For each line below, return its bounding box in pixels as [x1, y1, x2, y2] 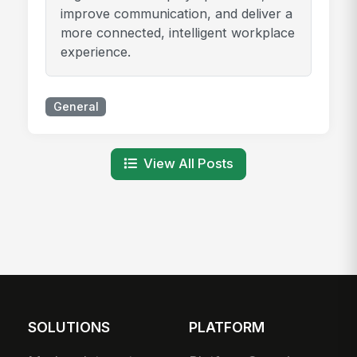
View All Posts [143, 155, 234, 172]
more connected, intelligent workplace [60, 25, 295, 41]
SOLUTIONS [28, 318, 111, 335]
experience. [60, 44, 131, 61]
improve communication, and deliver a [60, 6, 292, 22]
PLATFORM [189, 318, 265, 335]
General [53, 100, 99, 115]
